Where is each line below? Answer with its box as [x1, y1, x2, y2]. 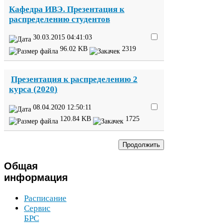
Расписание [24, 193, 66, 203]
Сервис [24, 203, 50, 213]
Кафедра [9, 4, 45, 14]
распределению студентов [9, 14, 110, 24]
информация [4, 171, 68, 183]
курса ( [9, 84, 36, 94]
